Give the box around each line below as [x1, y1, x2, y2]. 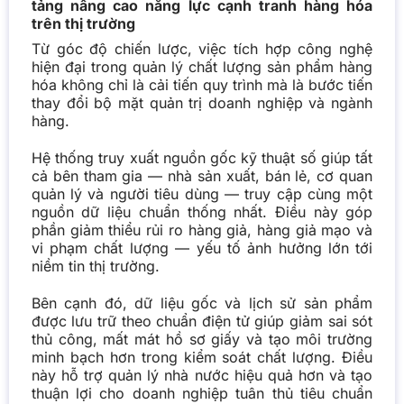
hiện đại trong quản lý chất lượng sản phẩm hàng [31, 57, 373, 76]
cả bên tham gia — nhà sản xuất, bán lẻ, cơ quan [31, 166, 373, 185]
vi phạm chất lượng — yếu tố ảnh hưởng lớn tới [31, 238, 373, 257]
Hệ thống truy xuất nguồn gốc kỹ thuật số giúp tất [31, 148, 373, 167]
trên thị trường [31, 14, 139, 32]
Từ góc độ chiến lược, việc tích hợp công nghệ [31, 39, 373, 58]
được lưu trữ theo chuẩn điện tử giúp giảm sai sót [31, 311, 373, 330]
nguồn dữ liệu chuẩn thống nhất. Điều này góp [31, 202, 373, 221]
